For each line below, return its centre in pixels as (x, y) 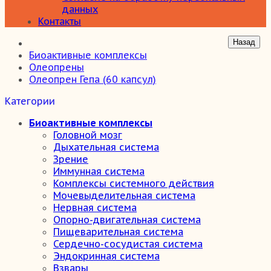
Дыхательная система (106, 147)
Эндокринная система (106, 256)
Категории (30, 101)
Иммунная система (99, 171)
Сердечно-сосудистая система (128, 244)
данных (80, 9)
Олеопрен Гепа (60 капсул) (93, 79)
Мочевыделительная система (124, 195)
